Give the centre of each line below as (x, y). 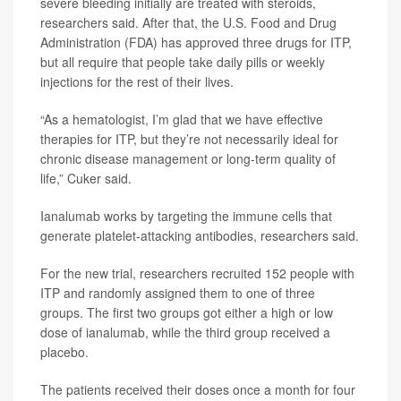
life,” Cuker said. (86, 178)
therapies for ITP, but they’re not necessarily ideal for (189, 139)
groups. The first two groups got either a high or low (187, 312)
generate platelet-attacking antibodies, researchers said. (200, 235)
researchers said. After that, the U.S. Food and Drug (188, 22)
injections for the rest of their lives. (137, 81)
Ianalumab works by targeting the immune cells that (186, 216)
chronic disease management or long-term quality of (188, 158)
